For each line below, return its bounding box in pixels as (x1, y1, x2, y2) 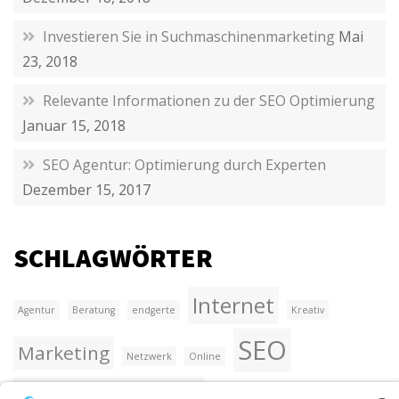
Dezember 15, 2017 (22, 180, 151, 200)
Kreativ (291, 304, 324, 317)
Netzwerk (126, 350, 172, 363)
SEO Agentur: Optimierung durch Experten (43, 155, 326, 175)
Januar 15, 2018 (22, 116, 126, 136)
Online (189, 350, 221, 363)
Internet (192, 290, 274, 321)
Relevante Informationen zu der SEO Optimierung (43, 91, 375, 111)
